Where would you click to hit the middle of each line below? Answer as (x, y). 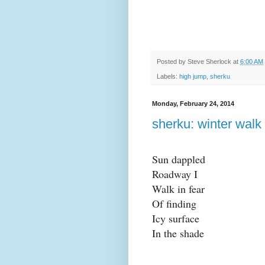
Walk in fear (178, 189)
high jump (193, 76)
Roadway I (175, 174)
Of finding (174, 204)
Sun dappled (179, 159)
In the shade (178, 233)
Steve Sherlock (209, 62)
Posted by (172, 62)
